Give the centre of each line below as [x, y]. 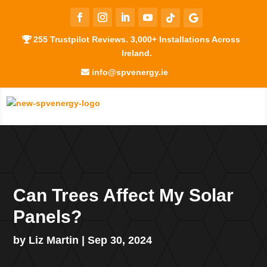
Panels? [48, 216]
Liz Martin [54, 240]
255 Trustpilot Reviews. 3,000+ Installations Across [136, 40]
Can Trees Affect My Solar [124, 195]
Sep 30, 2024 [120, 240]
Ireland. [136, 53]
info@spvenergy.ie [130, 72]
